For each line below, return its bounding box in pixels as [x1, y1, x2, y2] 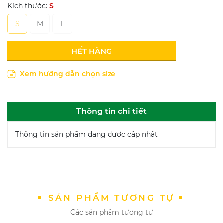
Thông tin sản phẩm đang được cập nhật [15, 130, 158, 139]
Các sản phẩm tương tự [70, 208, 153, 217]
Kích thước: [7, 1, 49, 11]
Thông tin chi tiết [76, 107, 147, 116]
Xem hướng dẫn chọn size [18, 69, 115, 79]
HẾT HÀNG [71, 46, 112, 56]
